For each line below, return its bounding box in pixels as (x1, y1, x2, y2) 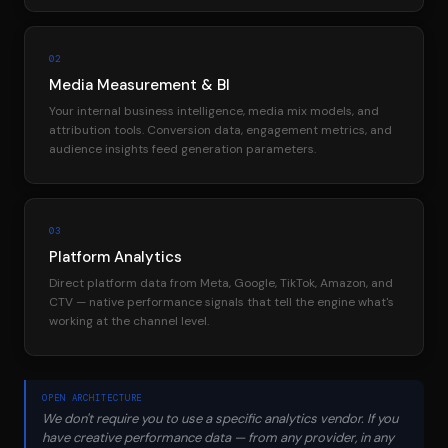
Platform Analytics (49, 246, 182, 267)
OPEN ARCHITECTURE (42, 391, 143, 404)
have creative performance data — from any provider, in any (42, 428, 394, 446)
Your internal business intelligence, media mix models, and (49, 102, 379, 119)
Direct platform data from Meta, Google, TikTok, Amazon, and (49, 274, 393, 291)
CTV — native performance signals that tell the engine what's (49, 293, 394, 310)
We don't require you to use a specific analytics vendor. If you (42, 409, 398, 427)
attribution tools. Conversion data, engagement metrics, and (49, 121, 392, 138)
